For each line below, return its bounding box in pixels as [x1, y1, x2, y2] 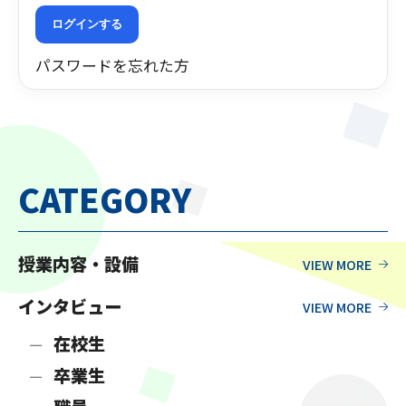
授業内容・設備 [18, 251, 140, 277]
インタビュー [18, 294, 122, 320]
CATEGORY [18, 175, 192, 223]
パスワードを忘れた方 [35, 53, 190, 76]
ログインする [52, 16, 123, 31]
